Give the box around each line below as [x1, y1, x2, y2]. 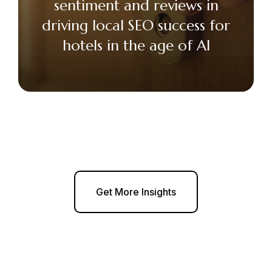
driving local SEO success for [42, 16, 230, 35]
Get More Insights [96, 186, 176, 199]
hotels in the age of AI [62, 36, 210, 55]
